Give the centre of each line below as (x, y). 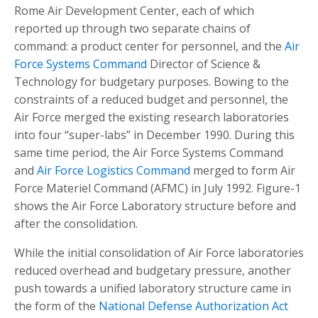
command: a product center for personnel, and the (149, 46)
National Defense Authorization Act (193, 306)
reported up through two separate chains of (132, 29)
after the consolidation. (76, 224)
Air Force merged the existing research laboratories (152, 117)
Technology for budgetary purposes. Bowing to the (152, 82)
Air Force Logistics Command (114, 171)
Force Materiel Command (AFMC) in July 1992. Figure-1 (158, 188)
